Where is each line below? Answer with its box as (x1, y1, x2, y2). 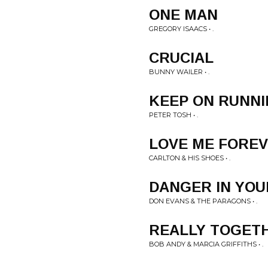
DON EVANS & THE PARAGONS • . (149, 197, 257, 205)
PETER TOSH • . (149, 111, 198, 119)
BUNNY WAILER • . (149, 68, 209, 76)
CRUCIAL (149, 50, 214, 66)
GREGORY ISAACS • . (149, 25, 214, 33)
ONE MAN (149, 7, 218, 23)
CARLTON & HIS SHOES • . (149, 154, 230, 162)
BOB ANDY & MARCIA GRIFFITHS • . (149, 240, 263, 248)
